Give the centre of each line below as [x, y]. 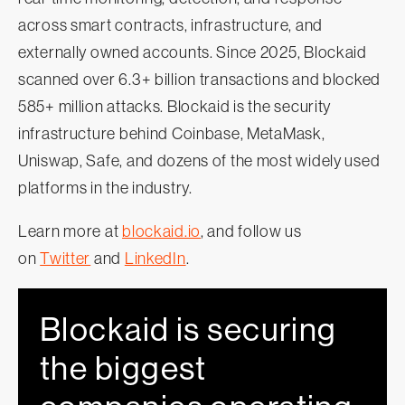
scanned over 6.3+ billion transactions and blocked [200, 80]
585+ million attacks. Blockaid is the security [175, 107]
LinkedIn [155, 259]
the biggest [123, 369]
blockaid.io [162, 232]
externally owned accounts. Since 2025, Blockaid [193, 53]
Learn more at [71, 232]
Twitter [66, 259]
